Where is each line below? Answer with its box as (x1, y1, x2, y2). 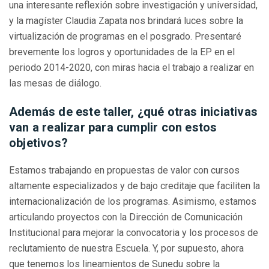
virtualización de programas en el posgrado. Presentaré (9, 31, 241, 43)
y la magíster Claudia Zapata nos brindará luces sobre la (9, 15, 243, 27)
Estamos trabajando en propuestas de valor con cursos (9, 165, 240, 177)
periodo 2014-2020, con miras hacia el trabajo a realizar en (9, 62, 254, 74)
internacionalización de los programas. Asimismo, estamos (9, 196, 256, 208)
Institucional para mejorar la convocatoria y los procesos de (9, 227, 258, 239)
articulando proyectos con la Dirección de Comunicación (9, 211, 243, 223)
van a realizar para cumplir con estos (9, 120, 217, 135)
